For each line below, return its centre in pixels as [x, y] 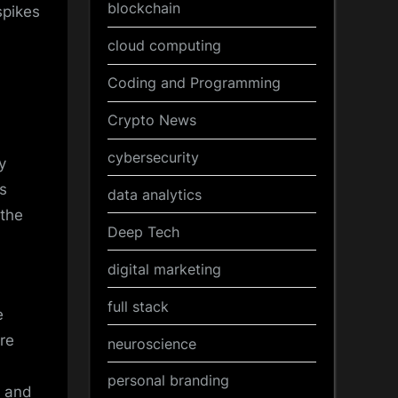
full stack [138, 306]
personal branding [168, 381]
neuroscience [152, 343]
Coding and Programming [194, 83]
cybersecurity [153, 157]
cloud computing [164, 46]
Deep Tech [143, 231]
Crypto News [152, 120]
